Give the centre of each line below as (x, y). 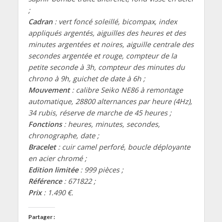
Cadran (41, 21)
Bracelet (42, 147)
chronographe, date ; (63, 135)
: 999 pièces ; (101, 169)
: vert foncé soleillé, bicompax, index (115, 21)
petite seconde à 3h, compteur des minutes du (106, 67)
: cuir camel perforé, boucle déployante (123, 147)
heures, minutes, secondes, (114, 124)
